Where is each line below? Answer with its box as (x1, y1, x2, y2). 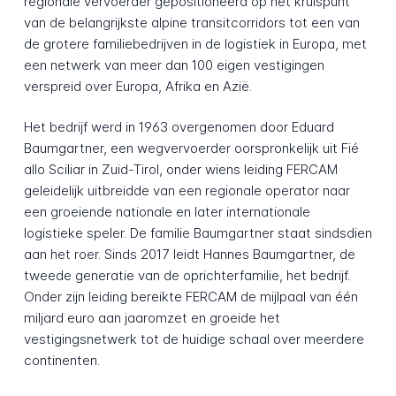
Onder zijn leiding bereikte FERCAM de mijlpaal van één (23, 288, 358, 306)
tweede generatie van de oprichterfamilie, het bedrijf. (23, 267, 350, 285)
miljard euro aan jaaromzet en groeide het (23, 309, 280, 327)
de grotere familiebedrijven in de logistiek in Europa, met (23, 34, 367, 52)
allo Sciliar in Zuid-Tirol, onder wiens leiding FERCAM (23, 161, 338, 179)
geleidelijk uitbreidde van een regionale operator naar (23, 182, 350, 200)
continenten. (23, 352, 100, 369)
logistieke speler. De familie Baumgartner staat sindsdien (23, 225, 372, 242)
